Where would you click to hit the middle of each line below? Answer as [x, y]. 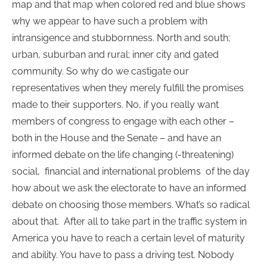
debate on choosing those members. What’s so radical [131, 205]
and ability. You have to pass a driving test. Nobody [123, 255]
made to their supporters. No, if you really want [115, 105]
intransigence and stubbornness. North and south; [121, 38]
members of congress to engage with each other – [123, 122]
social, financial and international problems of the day [131, 172]
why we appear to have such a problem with [110, 21]
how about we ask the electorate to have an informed [129, 188]
